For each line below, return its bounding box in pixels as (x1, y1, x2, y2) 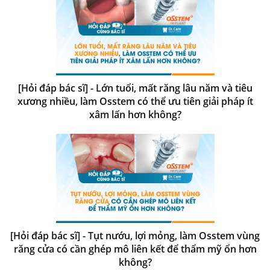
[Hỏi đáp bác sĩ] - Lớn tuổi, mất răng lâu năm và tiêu (17, 81, 253, 95)
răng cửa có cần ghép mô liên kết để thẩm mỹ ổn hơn (13, 242, 257, 256)
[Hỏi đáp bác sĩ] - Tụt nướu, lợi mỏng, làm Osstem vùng (10, 228, 260, 242)
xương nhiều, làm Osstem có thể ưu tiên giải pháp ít (17, 94, 253, 108)
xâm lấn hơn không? (89, 107, 181, 121)
